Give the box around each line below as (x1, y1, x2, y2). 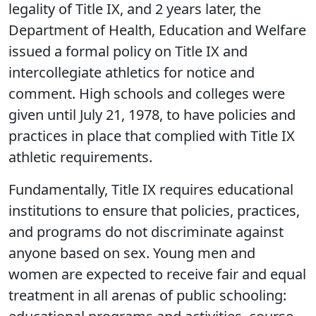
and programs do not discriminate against (8, 222, 284, 241)
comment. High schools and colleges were (8, 84, 285, 103)
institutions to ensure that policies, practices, (8, 201, 300, 220)
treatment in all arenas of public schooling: (8, 286, 286, 305)
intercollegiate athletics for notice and (8, 63, 255, 82)
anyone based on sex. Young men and (8, 243, 255, 262)
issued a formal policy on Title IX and (8, 42, 248, 61)
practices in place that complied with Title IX (8, 126, 295, 145)
